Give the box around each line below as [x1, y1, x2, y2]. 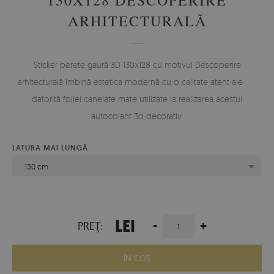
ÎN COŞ [124, 252, 150, 264]
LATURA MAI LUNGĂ [12, 143, 88, 153]
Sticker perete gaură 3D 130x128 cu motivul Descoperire [33, 59, 241, 70]
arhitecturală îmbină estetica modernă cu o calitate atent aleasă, [17, 76, 257, 87]
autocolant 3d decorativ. [91, 110, 183, 121]
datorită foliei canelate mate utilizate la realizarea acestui [32, 93, 242, 104]
